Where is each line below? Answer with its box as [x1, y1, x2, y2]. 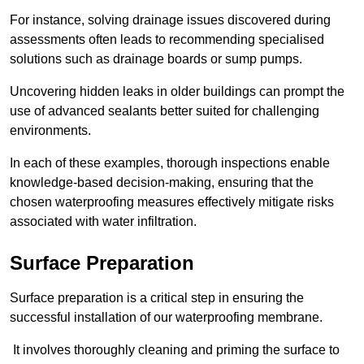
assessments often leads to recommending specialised [10, 32, 324, 47]
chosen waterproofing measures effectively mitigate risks [10, 195, 334, 210]
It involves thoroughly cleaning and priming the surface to [10, 343, 340, 357]
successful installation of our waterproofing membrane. [10, 310, 323, 325]
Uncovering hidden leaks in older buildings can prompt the [10, 84, 344, 99]
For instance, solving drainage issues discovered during [10, 13, 331, 28]
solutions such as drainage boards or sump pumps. [10, 52, 305, 67]
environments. [10, 123, 91, 138]
